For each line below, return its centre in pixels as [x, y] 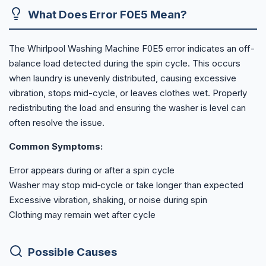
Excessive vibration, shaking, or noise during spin [108, 199]
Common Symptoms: [56, 146]
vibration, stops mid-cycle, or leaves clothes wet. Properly [128, 93]
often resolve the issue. [57, 122]
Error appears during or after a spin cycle [92, 170]
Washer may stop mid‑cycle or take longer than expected [126, 185]
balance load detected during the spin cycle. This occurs [125, 63]
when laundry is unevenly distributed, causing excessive [123, 78]
